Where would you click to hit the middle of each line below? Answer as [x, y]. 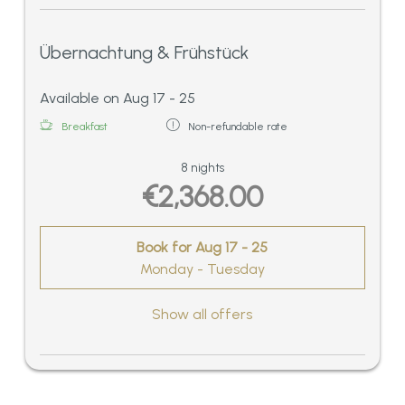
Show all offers [202, 315]
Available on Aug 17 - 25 [118, 98]
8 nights [202, 167]
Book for [166, 247]
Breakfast [85, 126]
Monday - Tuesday [202, 268]
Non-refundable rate [238, 126]
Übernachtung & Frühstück [144, 52]
